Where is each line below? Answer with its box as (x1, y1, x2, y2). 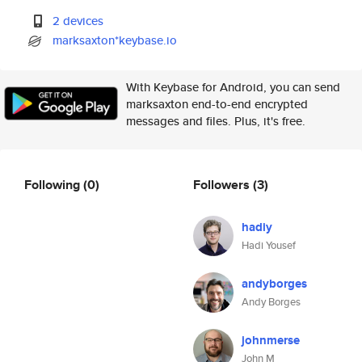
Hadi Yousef (242, 238, 296, 253)
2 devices (53, 12, 104, 29)
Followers (193, 175, 253, 194)
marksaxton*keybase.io (53, 32, 178, 48)
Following (24, 175, 83, 194)
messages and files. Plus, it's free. (126, 112, 305, 129)
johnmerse (242, 331, 300, 349)
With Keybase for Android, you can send (126, 78, 340, 95)
